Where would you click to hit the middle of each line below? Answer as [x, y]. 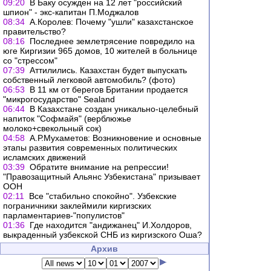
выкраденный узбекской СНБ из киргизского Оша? [103, 235]
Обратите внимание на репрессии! [99, 167]
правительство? [34, 31]
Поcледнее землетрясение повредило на [112, 41]
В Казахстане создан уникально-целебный [114, 109]
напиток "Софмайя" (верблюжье [67, 119]
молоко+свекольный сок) [52, 128]
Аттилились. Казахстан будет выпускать [108, 70]
